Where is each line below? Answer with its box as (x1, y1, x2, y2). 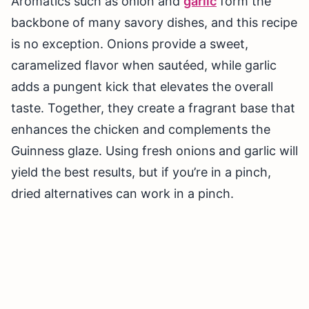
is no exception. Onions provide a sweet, (11, 37, 248, 52)
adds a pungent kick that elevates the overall (11, 79, 273, 94)
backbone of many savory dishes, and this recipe (11, 15, 297, 30)
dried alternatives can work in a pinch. (11, 186, 234, 201)
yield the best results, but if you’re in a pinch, (11, 165, 271, 180)
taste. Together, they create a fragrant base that (11, 101, 295, 116)
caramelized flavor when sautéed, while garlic (11, 58, 277, 73)
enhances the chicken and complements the (11, 122, 270, 137)
